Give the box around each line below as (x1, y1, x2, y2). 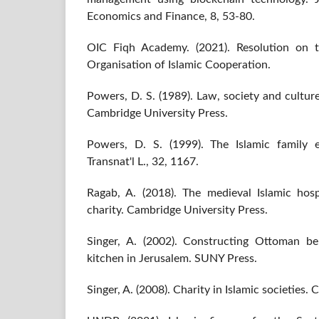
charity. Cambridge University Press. (87, 204, 268, 216)
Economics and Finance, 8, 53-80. (87, 11, 255, 23)
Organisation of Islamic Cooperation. (87, 59, 271, 71)
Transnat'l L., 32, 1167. (87, 156, 199, 168)
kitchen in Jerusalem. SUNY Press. (87, 253, 257, 265)
